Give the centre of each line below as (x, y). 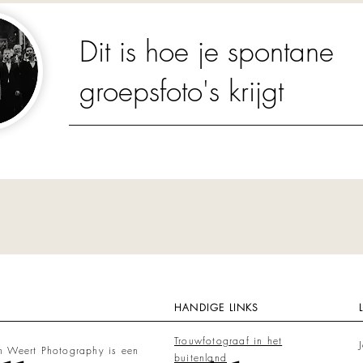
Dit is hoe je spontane (207, 51)
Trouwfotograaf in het (228, 341)
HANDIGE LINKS (217, 307)
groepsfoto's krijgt (181, 91)
